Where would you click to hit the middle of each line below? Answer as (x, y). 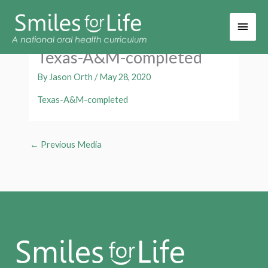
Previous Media (70, 145)
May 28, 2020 (125, 77)
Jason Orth (72, 77)
